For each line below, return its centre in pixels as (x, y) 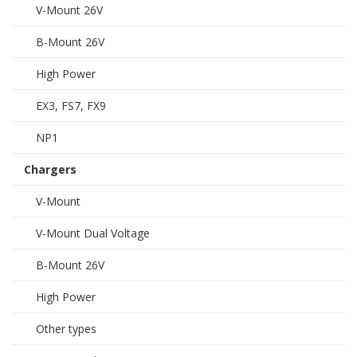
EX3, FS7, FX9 (71, 106)
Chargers (50, 169)
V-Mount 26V (69, 10)
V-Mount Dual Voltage (93, 233)
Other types (66, 329)
